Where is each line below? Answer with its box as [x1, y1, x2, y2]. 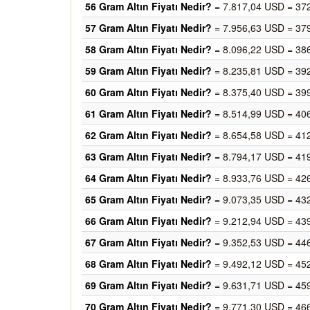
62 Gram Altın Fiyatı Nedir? [85, 128, 212, 142]
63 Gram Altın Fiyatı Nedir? [85, 149, 212, 163]
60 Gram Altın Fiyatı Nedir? [85, 85, 212, 99]
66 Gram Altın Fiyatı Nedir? [85, 214, 212, 228]
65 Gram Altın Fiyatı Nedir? [85, 192, 212, 206]
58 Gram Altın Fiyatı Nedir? [85, 42, 212, 56]
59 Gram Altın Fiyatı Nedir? [85, 64, 212, 77]
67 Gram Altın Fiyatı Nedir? [85, 235, 212, 249]
